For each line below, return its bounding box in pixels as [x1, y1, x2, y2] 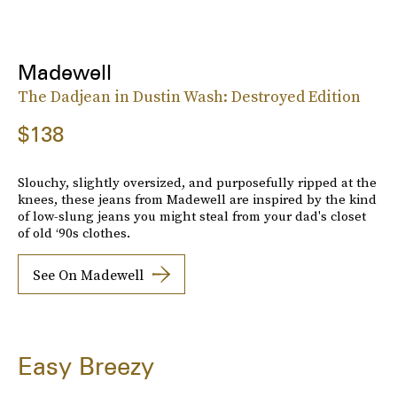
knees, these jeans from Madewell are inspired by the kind [18, 190, 377, 209]
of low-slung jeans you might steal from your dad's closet [18, 206, 366, 226]
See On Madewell [33, 264, 144, 284]
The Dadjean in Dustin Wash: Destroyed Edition [18, 85, 361, 108]
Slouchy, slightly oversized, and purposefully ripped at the [18, 173, 377, 192]
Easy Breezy [18, 351, 154, 382]
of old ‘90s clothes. [18, 223, 130, 243]
